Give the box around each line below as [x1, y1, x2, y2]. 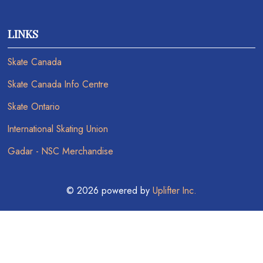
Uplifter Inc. [153, 184, 197, 198]
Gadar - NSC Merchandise [8, 144, 114, 159]
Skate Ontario [8, 100, 60, 114]
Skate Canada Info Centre [8, 77, 109, 92]
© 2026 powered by [66, 184, 153, 198]
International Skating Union [8, 122, 109, 136]
